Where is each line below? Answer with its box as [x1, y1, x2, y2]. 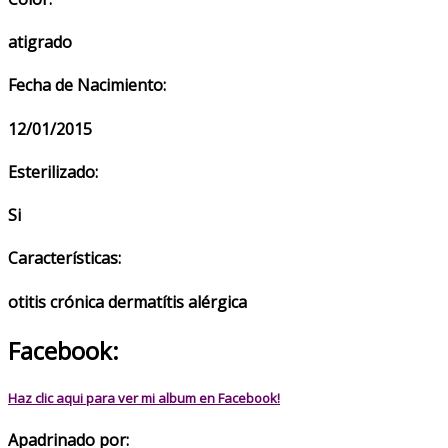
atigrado [8, 31, 72, 54]
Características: [8, 247, 121, 270]
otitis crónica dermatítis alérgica [8, 290, 247, 313]
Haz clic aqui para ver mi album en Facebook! [8, 389, 280, 408]
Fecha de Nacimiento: [8, 74, 166, 97]
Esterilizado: [8, 160, 98, 183]
